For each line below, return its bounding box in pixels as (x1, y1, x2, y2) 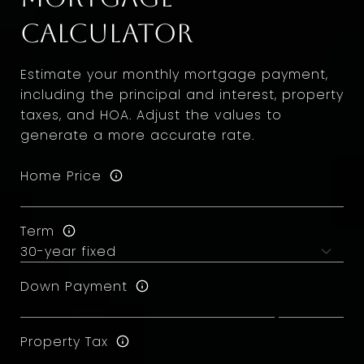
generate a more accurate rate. (20, 126, 254, 145)
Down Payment (20, 276, 128, 296)
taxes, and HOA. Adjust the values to (20, 106, 282, 124)
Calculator (20, 18, 193, 48)
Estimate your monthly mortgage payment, (20, 65, 328, 84)
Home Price (20, 166, 102, 185)
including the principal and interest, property (20, 85, 344, 104)
